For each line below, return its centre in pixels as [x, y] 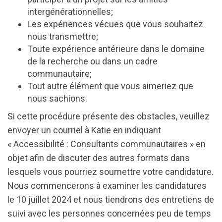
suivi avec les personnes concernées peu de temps [109, 213]
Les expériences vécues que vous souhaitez [115, 24]
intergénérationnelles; [70, 12]
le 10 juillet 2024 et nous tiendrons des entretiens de [111, 199]
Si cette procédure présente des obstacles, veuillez [109, 116]
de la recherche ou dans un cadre [92, 61]
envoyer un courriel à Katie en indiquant [84, 130]
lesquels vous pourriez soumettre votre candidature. [111, 172]
